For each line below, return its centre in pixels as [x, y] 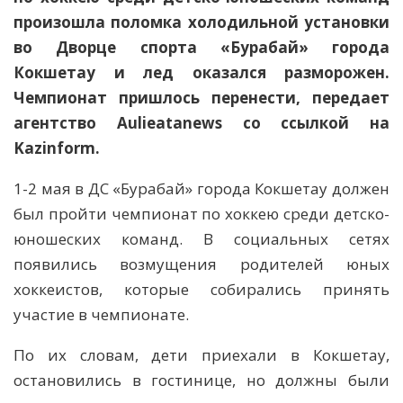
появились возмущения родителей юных [201, 264]
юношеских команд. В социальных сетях [201, 239]
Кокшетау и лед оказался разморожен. [201, 73]
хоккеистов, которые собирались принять [201, 290]
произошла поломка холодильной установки [201, 22]
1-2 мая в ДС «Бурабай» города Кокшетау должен [201, 189]
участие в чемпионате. [101, 315]
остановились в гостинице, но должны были [201, 381]
